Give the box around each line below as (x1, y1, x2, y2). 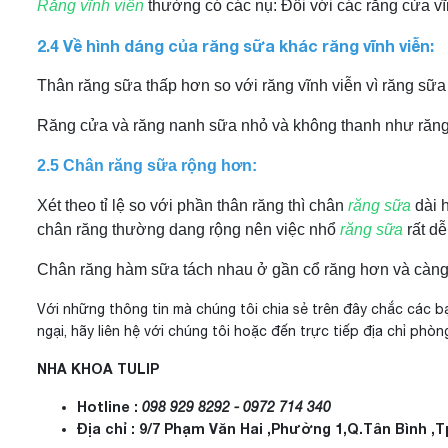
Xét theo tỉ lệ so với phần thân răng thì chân (37, 197, 348, 214)
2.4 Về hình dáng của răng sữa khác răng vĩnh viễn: (37, 36, 434, 55)
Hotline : (77, 398, 142, 415)
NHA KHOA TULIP (37, 360, 159, 377)
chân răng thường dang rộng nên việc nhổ (37, 221, 340, 238)
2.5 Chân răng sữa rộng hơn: (37, 157, 257, 174)
